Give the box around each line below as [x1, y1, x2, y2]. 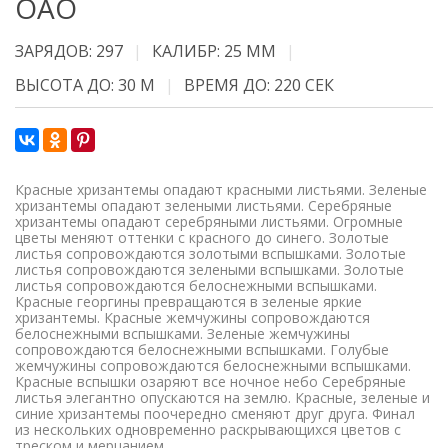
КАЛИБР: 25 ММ [152, 40, 276, 62]
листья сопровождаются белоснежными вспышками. [15, 276, 377, 295]
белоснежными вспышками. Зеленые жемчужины [15, 324, 350, 343]
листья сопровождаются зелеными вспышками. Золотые [15, 260, 404, 279]
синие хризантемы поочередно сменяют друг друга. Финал [15, 404, 415, 423]
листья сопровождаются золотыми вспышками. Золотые [15, 244, 406, 263]
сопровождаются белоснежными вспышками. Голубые [15, 340, 389, 359]
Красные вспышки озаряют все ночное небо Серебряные [15, 372, 406, 391]
